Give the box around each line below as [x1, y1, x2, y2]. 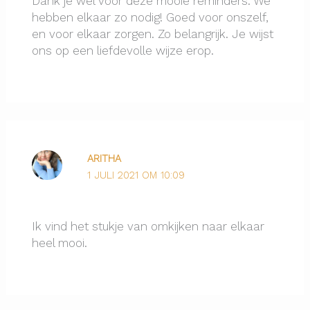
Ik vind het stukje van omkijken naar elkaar [32, 219, 265, 233]
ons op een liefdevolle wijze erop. [32, 44, 215, 58]
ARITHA [86, 152, 121, 165]
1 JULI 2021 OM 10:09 [86, 169, 185, 182]
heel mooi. [32, 235, 88, 250]
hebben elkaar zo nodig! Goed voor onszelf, [32, 10, 269, 25]
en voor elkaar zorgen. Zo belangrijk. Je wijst [32, 27, 274, 42]
